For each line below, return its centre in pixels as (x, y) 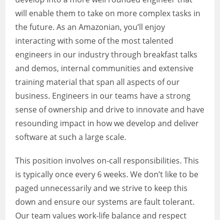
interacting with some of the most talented (95, 41)
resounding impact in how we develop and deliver (107, 123)
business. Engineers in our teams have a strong (103, 96)
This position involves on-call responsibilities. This (107, 161)
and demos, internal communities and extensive (105, 68)
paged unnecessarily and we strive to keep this (102, 188)
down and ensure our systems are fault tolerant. (105, 202)
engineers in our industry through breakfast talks (107, 55)
